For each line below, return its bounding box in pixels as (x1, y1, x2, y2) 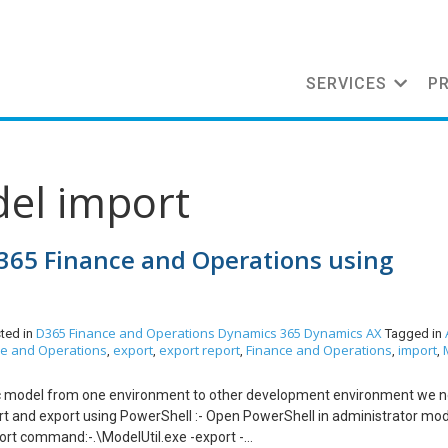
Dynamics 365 (218, 324, 301, 342)
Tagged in (385, 326, 445, 341)
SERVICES (306, 74, 387, 93)
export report (159, 341, 240, 359)
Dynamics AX (304, 324, 382, 342)
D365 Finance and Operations (36, 324, 215, 342)
